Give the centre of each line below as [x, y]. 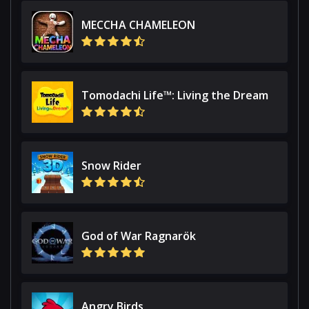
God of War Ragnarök [139, 236]
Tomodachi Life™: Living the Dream [175, 95]
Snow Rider [111, 165]
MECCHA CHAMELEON [138, 24]
